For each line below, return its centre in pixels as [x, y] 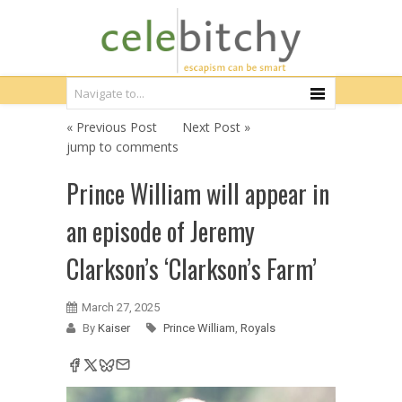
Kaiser [115, 328]
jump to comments [122, 147]
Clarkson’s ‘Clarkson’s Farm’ [192, 269]
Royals [258, 328]
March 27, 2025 [121, 307]
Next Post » [216, 127]
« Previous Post [112, 127]
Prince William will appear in [198, 193]
